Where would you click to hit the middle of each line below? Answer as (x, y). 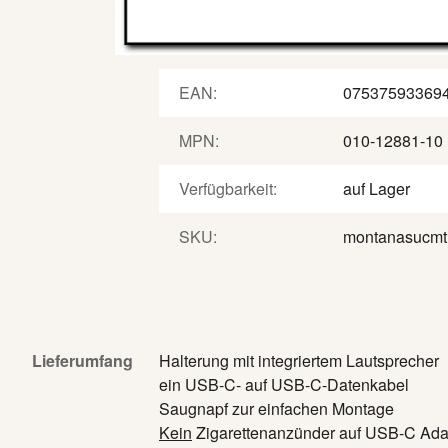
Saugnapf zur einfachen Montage (277, 408)
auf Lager (377, 188)
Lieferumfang (82, 360)
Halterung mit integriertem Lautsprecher (299, 360)
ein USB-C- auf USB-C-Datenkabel (284, 384)
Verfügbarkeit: (228, 188)
